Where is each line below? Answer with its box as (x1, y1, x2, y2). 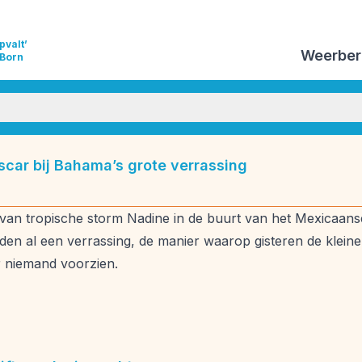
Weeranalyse (253, 143, 333, 159)
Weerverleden (270, 175, 358, 192)
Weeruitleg (177, 175, 244, 192)
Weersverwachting (36, 175, 151, 192)
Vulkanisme (157, 143, 227, 159)
